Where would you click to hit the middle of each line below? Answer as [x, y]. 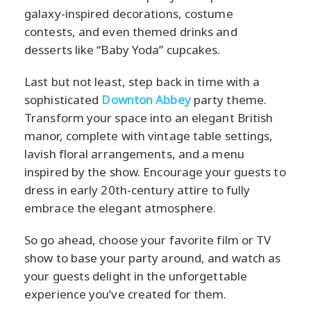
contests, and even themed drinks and [131, 31]
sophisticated [63, 99]
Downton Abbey [146, 99]
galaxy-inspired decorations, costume [129, 13]
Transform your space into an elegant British [149, 117]
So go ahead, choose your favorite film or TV [148, 239]
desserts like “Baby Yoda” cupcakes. [123, 49]
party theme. [229, 99]
